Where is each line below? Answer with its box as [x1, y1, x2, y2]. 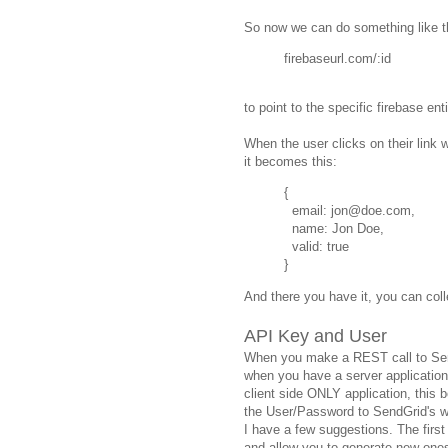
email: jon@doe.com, [284, 203, 415, 219]
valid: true [284, 239, 349, 255]
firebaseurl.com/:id [284, 51, 391, 66]
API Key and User [244, 325, 387, 346]
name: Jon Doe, [284, 221, 384, 237]
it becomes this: [244, 154, 337, 170]
